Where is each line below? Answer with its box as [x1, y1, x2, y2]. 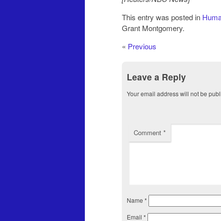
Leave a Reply [127, 71, 186, 83]
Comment [134, 128, 163, 138]
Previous [128, 40, 156, 51]
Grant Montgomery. [122, 22, 184, 33]
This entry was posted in [122, 11, 202, 22]
